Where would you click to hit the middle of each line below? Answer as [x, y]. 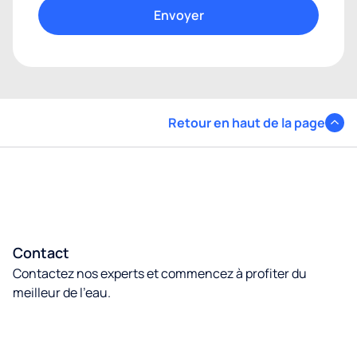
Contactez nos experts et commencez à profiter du [160, 273]
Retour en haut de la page [247, 122]
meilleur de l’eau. [62, 292]
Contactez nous [178, 334]
